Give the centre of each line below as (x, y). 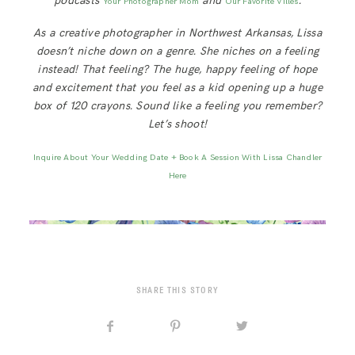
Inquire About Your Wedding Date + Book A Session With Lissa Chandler (177, 157)
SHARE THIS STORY (177, 291)
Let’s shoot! (177, 124)
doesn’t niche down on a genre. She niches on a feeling (177, 51)
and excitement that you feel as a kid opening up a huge (177, 87)
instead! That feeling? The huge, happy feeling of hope (177, 69)
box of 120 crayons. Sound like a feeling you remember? (177, 105)
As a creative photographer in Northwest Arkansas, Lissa (177, 32)
